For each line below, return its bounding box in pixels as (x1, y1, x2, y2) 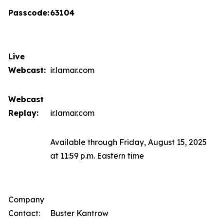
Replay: (8, 108, 38, 118)
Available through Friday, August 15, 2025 (50, 137, 207, 147)
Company (8, 195, 44, 204)
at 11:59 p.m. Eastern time (50, 151, 144, 161)
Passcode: (8, 8, 49, 18)
